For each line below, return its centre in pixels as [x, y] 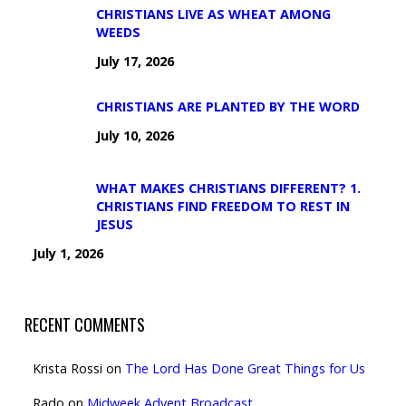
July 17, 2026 [135, 61]
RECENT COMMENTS [84, 324]
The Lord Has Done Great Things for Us [245, 368]
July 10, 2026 [135, 135]
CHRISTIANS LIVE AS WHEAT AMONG [213, 14]
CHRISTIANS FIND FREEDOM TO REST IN [222, 206]
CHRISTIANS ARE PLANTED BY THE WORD [227, 106]
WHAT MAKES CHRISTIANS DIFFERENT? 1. [228, 188]
